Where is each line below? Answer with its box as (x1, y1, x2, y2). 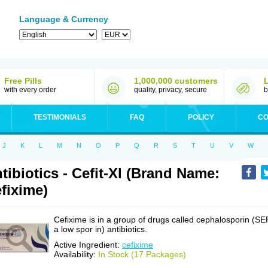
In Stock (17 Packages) (98, 249, 186, 259)
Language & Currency (19, 14, 108, 24)
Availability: (54, 249, 98, 259)
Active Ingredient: (54, 240, 122, 249)
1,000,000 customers (134, 76, 218, 86)
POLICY (188, 113, 214, 121)
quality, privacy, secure (134, 86, 207, 94)
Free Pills (4, 76, 42, 86)
